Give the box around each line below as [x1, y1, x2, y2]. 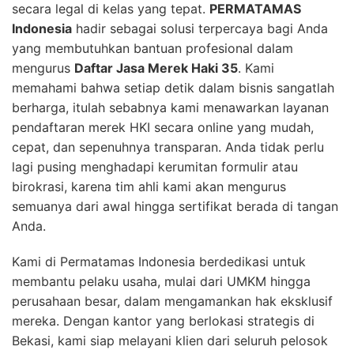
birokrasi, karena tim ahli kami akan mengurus [12, 178, 286, 194]
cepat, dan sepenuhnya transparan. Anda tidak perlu [12, 138, 324, 155]
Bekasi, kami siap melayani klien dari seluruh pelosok [12, 332, 328, 348]
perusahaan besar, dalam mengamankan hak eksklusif [12, 292, 333, 309]
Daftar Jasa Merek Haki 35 [74, 59, 238, 76]
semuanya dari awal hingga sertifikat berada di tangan [12, 198, 338, 214]
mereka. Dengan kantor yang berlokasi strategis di [12, 312, 314, 329]
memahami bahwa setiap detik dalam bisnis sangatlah [12, 79, 334, 96]
